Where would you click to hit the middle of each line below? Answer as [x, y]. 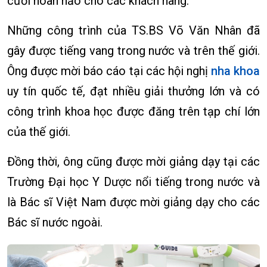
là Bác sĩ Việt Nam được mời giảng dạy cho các [133, 202]
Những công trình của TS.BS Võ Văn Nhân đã [133, 30]
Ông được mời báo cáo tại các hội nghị [109, 71]
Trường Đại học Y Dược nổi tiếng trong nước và [133, 181]
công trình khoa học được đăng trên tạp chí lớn [133, 111]
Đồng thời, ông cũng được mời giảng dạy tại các [133, 161]
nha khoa [235, 71]
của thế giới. [39, 131]
